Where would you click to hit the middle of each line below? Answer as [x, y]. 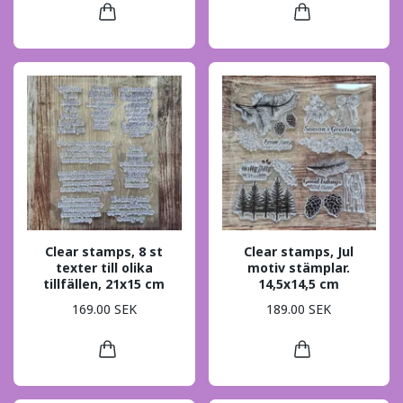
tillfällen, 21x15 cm [104, 283]
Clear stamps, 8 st [104, 251]
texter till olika [104, 267]
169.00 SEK [104, 309]
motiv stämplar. [299, 267]
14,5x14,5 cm [299, 283]
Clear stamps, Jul [299, 251]
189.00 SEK [299, 309]
